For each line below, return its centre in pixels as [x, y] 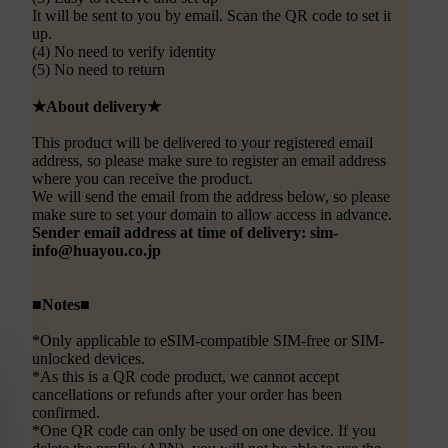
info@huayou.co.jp [96, 250]
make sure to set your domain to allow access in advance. [212, 214]
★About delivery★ [96, 106]
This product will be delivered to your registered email [202, 142]
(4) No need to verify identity [124, 51]
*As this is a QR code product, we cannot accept [185, 376]
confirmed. [66, 412]
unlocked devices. [88, 358]
